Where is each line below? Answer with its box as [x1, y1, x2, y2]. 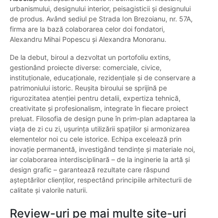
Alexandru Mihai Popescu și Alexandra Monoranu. [10, 35, 166, 44]
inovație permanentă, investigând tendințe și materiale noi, [10, 145, 195, 154]
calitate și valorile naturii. [10, 186, 88, 195]
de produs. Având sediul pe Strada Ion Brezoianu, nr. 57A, [10, 15, 193, 23]
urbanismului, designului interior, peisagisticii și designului [10, 4, 191, 13]
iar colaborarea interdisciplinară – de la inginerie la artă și [10, 155, 190, 164]
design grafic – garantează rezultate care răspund [10, 165, 170, 174]
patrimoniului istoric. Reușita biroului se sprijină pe [10, 84, 167, 92]
